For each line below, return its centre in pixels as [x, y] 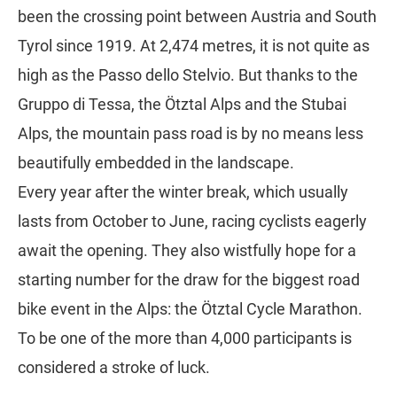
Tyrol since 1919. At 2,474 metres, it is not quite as [194, 46]
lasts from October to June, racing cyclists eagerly [192, 222]
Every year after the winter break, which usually [183, 192]
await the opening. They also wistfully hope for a [187, 251]
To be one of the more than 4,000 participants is [185, 339]
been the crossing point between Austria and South [197, 17]
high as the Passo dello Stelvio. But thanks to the [188, 75]
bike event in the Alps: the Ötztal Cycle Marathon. [190, 309]
